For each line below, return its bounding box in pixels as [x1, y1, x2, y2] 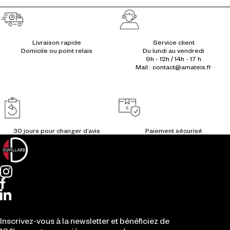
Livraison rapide [32, 38, 81, 47]
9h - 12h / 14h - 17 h [146, 54, 201, 63]
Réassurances [114, 7, 159, 15]
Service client [152, 38, 195, 47]
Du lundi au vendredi [143, 46, 204, 55]
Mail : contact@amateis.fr [136, 63, 212, 71]
